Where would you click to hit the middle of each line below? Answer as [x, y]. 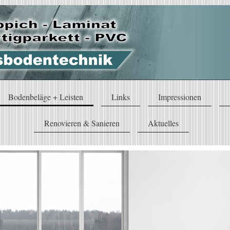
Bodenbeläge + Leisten [45, 97]
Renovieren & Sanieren [82, 123]
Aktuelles [163, 123]
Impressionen [179, 97]
